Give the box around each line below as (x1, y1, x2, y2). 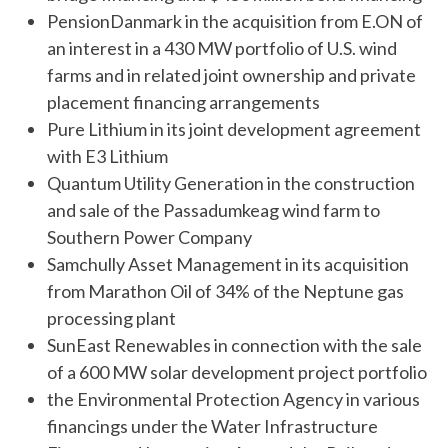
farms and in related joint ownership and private (47, 64, 416, 87)
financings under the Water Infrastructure (47, 415, 378, 438)
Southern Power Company (47, 226, 252, 249)
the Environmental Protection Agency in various (47, 388, 420, 411)
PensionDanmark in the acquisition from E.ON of (47, 10, 423, 33)
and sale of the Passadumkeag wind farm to (47, 199, 380, 222)
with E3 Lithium (47, 145, 168, 168)
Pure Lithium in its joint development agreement (47, 118, 421, 141)
